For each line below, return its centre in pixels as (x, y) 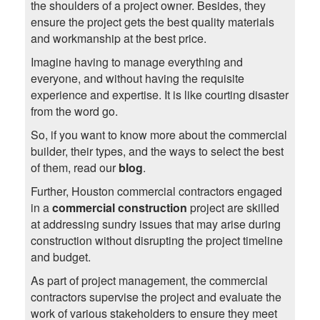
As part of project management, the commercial (149, 281)
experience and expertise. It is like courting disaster (159, 95)
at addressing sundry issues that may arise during (155, 224)
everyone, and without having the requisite (137, 79)
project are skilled (233, 208)
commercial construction (119, 208)
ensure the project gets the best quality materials (152, 22)
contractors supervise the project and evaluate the (156, 297)
